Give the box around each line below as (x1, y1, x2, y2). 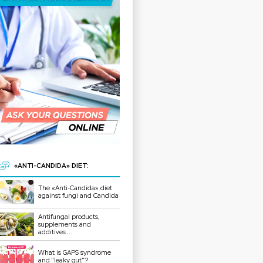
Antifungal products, (38, 213, 99, 221)
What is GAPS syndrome (38, 249, 112, 257)
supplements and (38, 220, 92, 228)
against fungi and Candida (38, 191, 119, 200)
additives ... (38, 228, 72, 236)
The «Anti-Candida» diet (38, 184, 113, 192)
